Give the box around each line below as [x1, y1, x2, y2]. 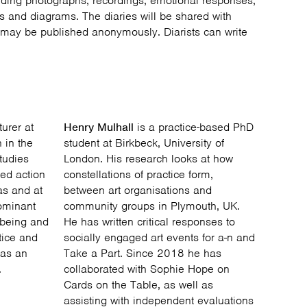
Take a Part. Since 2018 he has [64, 246, 222, 260]
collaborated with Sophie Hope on [64, 262, 230, 276]
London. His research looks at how [64, 151, 234, 166]
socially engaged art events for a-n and [64, 230, 256, 245]
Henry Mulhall [64, 120, 134, 134]
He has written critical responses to [64, 214, 236, 229]
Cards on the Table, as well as [64, 278, 214, 292]
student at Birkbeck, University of [64, 136, 225, 150]
